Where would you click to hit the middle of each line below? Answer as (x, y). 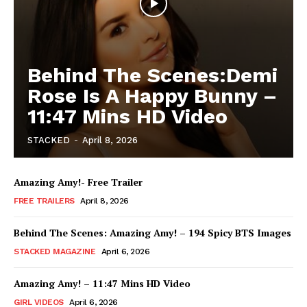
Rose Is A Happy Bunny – (152, 96)
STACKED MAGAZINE (54, 252)
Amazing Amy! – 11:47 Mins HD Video (102, 284)
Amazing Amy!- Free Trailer (78, 182)
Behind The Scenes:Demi (152, 75)
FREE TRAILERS (44, 201)
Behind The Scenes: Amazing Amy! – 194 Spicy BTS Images (152, 233)
